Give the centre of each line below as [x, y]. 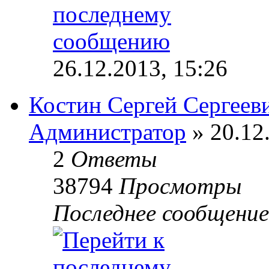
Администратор [107, 131]
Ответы [114, 159]
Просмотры [180, 186]
